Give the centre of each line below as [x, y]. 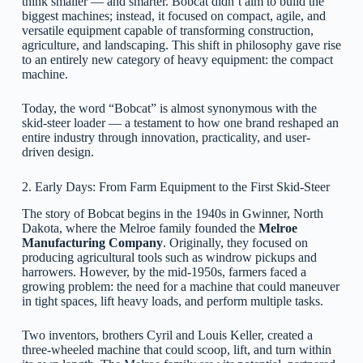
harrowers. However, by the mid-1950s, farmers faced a [164, 272]
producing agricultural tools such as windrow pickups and [169, 257]
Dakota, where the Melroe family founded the [140, 228]
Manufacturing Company [92, 243]
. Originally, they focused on [235, 243]
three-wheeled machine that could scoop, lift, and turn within [176, 350]
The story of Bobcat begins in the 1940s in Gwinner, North [172, 214]
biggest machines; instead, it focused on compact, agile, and [173, 16]
